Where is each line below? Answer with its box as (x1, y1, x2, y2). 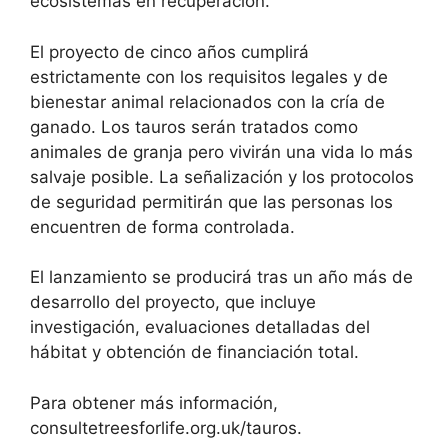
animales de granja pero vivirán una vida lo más (30, 141, 413, 162)
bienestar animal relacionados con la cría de (30, 91, 385, 112)
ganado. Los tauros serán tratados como (30, 116, 358, 137)
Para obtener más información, (30, 392, 278, 413)
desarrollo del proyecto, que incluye (30, 292, 316, 313)
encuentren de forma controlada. (30, 216, 295, 237)
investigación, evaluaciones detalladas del (30, 317, 370, 338)
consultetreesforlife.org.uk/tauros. (30, 417, 302, 438)
